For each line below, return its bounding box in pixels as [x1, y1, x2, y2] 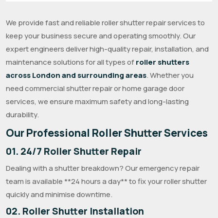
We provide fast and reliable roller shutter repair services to [6, 17, 205, 28]
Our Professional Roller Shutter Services [6, 126, 208, 140]
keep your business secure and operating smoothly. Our [6, 30, 196, 41]
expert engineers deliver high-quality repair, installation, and [6, 43, 209, 54]
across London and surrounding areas [6, 70, 146, 80]
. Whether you [146, 70, 194, 80]
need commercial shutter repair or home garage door [6, 83, 184, 93]
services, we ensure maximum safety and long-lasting [6, 96, 189, 107]
